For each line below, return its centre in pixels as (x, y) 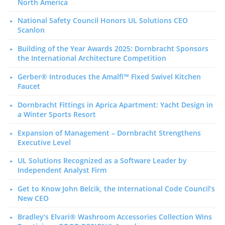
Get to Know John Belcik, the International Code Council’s (116, 189)
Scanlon (31, 30)
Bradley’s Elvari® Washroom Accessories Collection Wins (115, 216)
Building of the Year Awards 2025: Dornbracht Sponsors (113, 49)
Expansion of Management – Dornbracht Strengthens (109, 133)
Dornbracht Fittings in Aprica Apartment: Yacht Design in (115, 104)
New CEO (33, 198)
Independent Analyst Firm (62, 170)
